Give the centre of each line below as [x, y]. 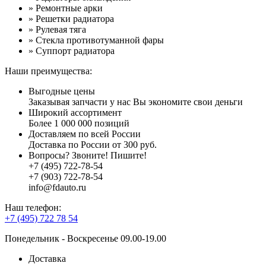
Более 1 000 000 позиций [79, 123]
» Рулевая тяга [57, 29]
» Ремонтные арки [66, 8]
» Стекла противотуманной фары [96, 40]
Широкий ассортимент [75, 112]
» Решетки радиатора [71, 18]
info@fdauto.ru [57, 187]
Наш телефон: [33, 207]
